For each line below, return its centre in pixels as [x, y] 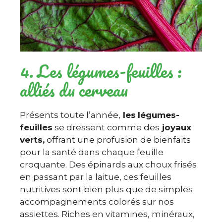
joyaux [175, 127]
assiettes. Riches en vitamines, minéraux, [107, 214]
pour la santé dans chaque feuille [92, 152]
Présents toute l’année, [70, 115]
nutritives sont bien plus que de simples [106, 189]
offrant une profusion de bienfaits [118, 140]
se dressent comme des [106, 127]
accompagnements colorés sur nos [97, 202]
